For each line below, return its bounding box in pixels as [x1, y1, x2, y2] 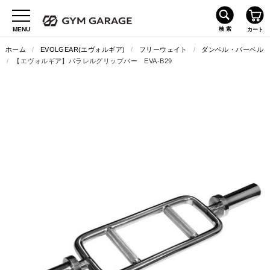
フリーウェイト [139, 46, 187, 53]
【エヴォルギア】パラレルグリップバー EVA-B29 [13, 57, 172, 64]
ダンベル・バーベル [201, 46, 263, 53]
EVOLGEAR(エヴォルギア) [40, 46, 125, 53]
